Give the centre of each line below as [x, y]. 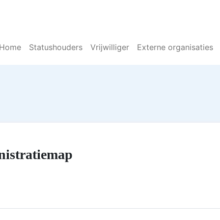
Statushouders [56, 47]
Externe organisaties [175, 47]
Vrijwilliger [110, 47]
